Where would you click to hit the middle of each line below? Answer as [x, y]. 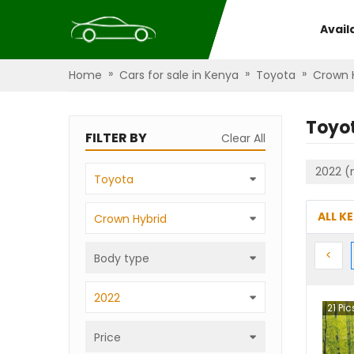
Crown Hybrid [130, 219]
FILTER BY [116, 138]
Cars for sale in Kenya [179, 75]
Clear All [243, 138]
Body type [122, 258]
